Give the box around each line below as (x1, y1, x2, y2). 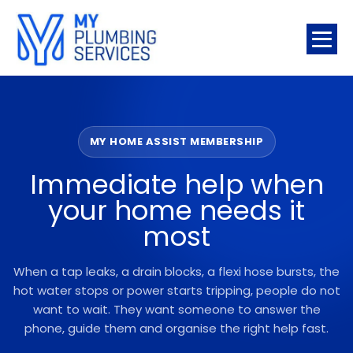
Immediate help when (29, 165, 324, 203)
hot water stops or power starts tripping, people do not (13, 281, 340, 299)
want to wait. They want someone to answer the (32, 300, 321, 318)
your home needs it (48, 191, 305, 229)
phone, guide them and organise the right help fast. (24, 319, 329, 336)
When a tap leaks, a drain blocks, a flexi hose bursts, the (13, 262, 340, 280)
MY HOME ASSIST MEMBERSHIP (89, 133, 264, 149)
